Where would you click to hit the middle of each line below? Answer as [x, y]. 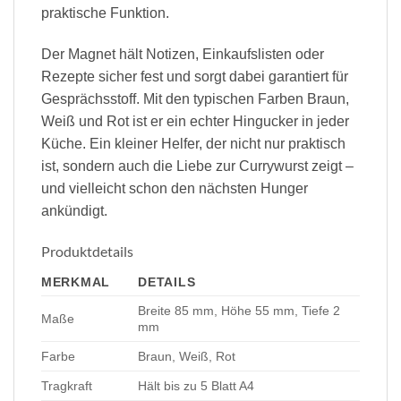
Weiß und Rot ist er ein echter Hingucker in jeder [195, 121]
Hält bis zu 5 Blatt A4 [196, 386]
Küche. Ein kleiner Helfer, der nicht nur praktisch [193, 143]
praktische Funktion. [105, 13]
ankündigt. [74, 210]
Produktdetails [87, 252]
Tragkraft [67, 386]
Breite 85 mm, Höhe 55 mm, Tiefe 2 [239, 311]
